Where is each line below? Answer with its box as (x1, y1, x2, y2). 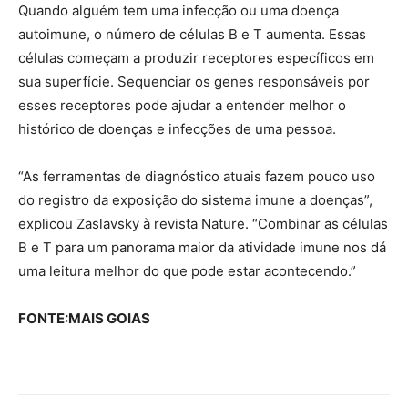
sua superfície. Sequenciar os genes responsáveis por (18, 73, 370, 91)
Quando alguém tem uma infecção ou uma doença (18, 2, 339, 20)
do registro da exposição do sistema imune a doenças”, (18, 191, 372, 209)
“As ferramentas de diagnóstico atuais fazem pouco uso (18, 168, 375, 186)
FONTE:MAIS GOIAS (18, 310, 150, 328)
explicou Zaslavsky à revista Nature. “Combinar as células (18, 215, 388, 233)
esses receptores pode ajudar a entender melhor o (18, 97, 346, 115)
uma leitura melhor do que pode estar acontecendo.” (18, 262, 356, 280)
